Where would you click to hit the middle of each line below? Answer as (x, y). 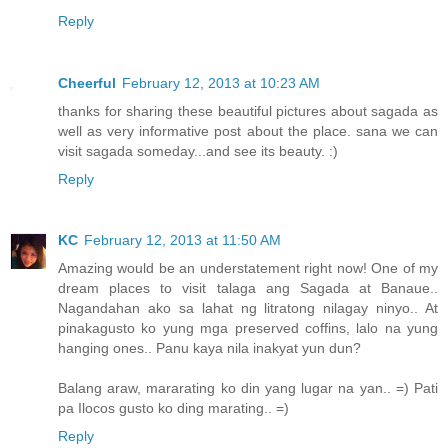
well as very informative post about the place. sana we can (248, 130)
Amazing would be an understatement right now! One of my (248, 268)
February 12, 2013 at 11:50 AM (182, 240)
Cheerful (87, 82)
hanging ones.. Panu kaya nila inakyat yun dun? (209, 348)
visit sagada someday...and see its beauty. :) (198, 150)
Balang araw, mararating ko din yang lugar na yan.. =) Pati (248, 388)
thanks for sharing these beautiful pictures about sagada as (248, 110)
